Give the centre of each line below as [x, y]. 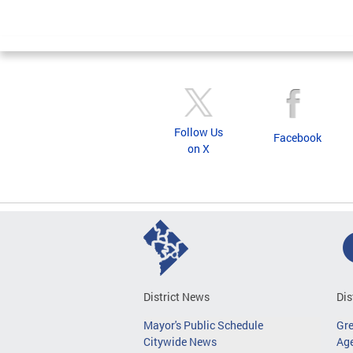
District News [176, 297]
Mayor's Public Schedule [203, 325]
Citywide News [180, 342]
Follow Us [199, 132]
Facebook [297, 137]
